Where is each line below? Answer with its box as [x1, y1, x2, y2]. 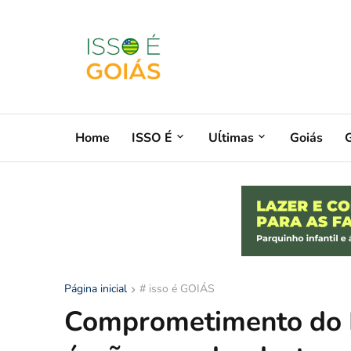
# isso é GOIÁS [139, 281, 215, 296]
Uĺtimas [208, 128, 254, 147]
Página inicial [64, 281, 127, 296]
